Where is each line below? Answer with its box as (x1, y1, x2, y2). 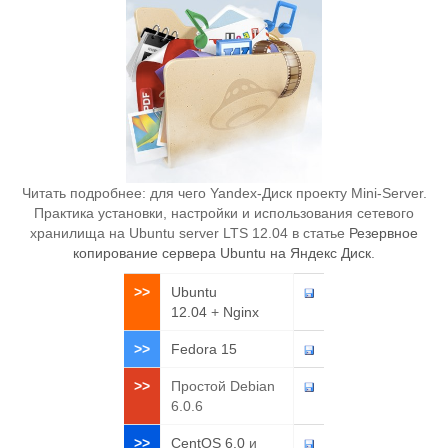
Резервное (349, 224, 418, 241)
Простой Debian (171, 377, 275, 394)
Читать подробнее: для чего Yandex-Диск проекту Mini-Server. (21, 184, 427, 201)
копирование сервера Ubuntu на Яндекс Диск (73, 244, 371, 261)
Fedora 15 (171, 340, 237, 357)
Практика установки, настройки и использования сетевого (34, 204, 414, 221)
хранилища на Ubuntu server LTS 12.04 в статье (30, 224, 349, 241)
